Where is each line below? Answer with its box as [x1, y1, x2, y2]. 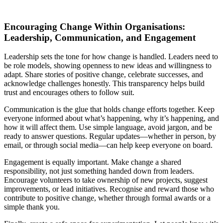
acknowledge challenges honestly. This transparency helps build [4, 79, 205, 88]
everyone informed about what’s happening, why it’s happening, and [4, 114, 219, 123]
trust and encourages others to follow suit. [4, 88, 134, 97]
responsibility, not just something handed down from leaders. [4, 167, 194, 176]
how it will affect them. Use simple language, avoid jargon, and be [4, 123, 212, 132]
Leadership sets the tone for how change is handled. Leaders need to [4, 52, 218, 61]
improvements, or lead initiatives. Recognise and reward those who [4, 185, 214, 194]
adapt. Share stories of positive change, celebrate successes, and [4, 70, 203, 79]
